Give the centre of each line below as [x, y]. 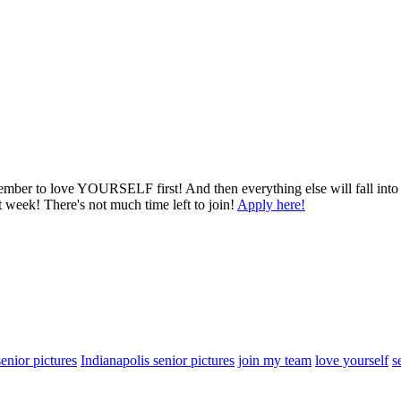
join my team [275, 360]
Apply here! [271, 204]
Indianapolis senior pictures [158, 360]
